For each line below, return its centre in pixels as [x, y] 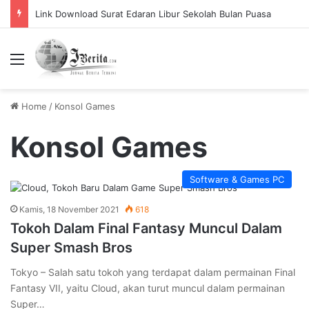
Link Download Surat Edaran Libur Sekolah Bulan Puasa [153, 14]
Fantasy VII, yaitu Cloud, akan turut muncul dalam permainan [148, 288]
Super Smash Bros [71, 248]
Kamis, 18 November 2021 [69, 209]
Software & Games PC [237, 179]
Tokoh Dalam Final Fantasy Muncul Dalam [146, 228]
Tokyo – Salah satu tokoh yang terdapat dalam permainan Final [153, 272]
